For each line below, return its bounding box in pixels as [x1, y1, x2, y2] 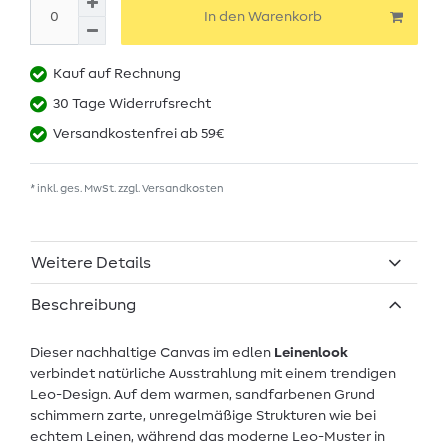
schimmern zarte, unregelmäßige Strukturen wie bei [30, 408, 376, 423]
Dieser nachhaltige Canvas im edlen [30, 345, 274, 360]
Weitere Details [31, 254, 151, 271]
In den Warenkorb [204, 9, 322, 24]
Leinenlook [274, 345, 348, 360]
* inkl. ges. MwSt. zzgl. [30, 183, 142, 195]
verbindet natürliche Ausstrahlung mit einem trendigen [30, 366, 396, 381]
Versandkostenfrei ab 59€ [53, 127, 224, 142]
